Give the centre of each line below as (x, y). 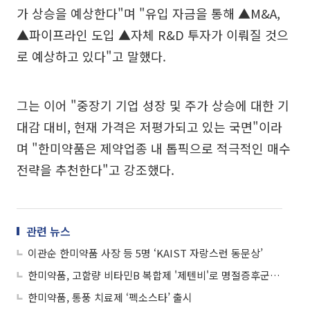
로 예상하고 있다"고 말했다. (91, 56)
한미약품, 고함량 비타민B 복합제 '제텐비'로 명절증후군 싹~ (275, 275)
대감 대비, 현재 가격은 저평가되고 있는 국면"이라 (149, 127)
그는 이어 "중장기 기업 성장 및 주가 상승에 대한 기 (153, 105)
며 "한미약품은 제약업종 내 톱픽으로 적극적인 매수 (154, 148)
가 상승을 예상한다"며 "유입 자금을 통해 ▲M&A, (148, 13)
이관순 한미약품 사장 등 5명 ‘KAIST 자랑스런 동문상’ (145, 253)
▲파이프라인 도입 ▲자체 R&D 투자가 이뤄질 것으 (153, 35)
